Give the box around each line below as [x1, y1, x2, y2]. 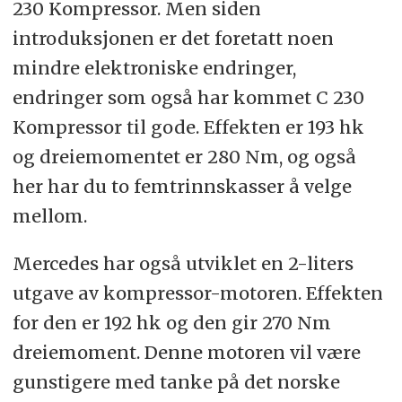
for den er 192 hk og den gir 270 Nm [12, 311, 331, 335]
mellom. [12, 205, 87, 228]
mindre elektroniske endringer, [12, 57, 296, 80]
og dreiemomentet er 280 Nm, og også [12, 145, 356, 169]
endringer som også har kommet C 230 [12, 86, 364, 109]
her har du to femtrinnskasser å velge [12, 175, 352, 198]
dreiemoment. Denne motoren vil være [12, 341, 361, 364]
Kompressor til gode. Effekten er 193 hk [12, 116, 364, 139]
